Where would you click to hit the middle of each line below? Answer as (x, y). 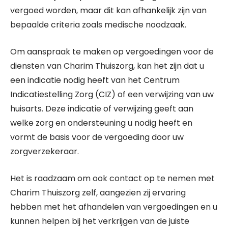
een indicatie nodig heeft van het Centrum (95, 80)
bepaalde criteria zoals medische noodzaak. (98, 25)
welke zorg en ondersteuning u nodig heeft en (101, 123)
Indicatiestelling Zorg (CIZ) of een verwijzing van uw (112, 94)
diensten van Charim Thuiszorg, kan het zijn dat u (107, 66)
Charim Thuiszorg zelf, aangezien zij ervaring (98, 193)
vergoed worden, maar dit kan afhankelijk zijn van (108, 10)
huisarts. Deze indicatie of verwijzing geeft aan (102, 109)
